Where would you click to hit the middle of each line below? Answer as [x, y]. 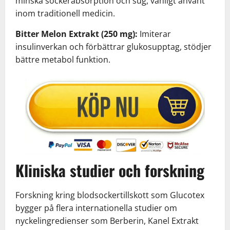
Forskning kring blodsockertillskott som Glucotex [110, 195]
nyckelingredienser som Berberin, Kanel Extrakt [107, 221]
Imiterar [155, 34]
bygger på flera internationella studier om [96, 208]
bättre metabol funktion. [63, 59]
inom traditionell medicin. [65, 13]
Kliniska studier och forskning [110, 170]
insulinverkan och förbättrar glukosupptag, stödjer [113, 46]
